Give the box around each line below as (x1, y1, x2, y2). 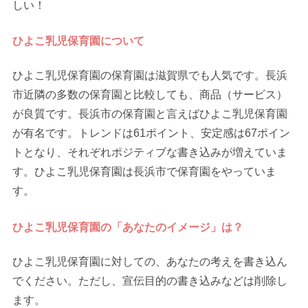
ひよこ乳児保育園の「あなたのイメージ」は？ (12, 221, 244, 234)
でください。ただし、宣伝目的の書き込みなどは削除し (12, 275, 288, 287)
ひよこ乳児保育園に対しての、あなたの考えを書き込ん (12, 256, 288, 268)
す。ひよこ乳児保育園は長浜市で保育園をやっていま (12, 166, 277, 178)
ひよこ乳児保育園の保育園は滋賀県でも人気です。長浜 (12, 69, 288, 82)
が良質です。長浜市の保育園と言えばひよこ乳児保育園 (12, 108, 288, 120)
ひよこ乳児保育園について (12, 35, 145, 47)
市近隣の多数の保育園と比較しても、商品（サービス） (12, 89, 288, 101)
